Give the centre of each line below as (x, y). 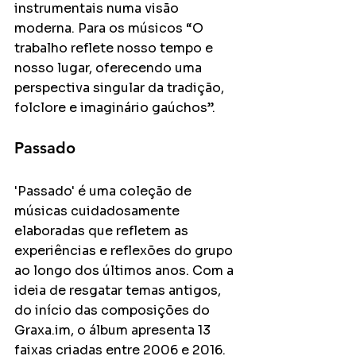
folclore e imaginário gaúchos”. (115, 108)
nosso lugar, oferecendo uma (110, 68)
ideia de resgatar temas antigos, (119, 290)
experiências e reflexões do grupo (125, 251)
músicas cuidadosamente (99, 211)
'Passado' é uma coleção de (104, 191)
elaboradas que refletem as (103, 231)
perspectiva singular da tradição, (121, 88)
